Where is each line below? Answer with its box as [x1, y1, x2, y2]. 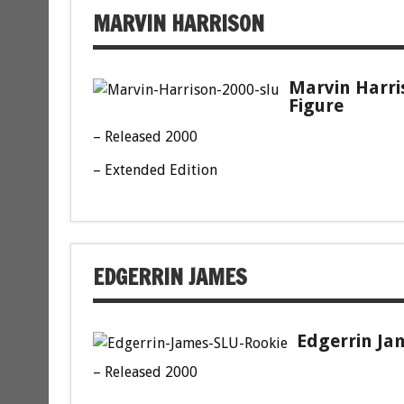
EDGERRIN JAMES [92, 261, 247, 292]
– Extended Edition [92, 161, 217, 179]
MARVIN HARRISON [92, 7, 264, 39]
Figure [288, 94, 344, 116]
